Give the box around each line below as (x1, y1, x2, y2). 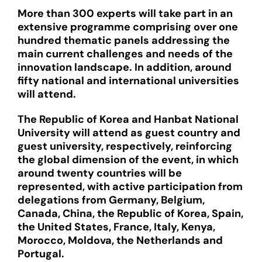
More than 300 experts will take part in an (18, 6, 233, 20)
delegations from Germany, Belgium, (18, 193, 205, 207)
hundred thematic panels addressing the (18, 33, 230, 47)
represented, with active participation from (18, 180, 243, 194)
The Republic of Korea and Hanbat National (18, 112, 239, 126)
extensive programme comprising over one (18, 20, 238, 34)
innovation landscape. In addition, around (18, 60, 232, 74)
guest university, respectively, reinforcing (18, 139, 232, 153)
